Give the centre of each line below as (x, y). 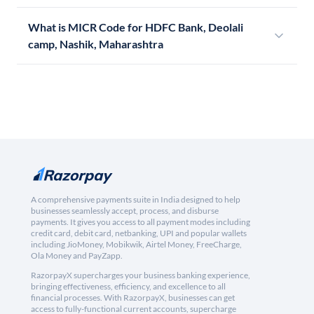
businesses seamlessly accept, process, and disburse (125, 211)
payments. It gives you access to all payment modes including (141, 222)
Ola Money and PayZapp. (77, 256)
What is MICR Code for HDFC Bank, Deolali (136, 27)
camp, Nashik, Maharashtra (96, 44)
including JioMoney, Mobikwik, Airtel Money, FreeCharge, (136, 245)
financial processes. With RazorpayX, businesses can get (133, 298)
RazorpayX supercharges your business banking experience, (141, 275)
